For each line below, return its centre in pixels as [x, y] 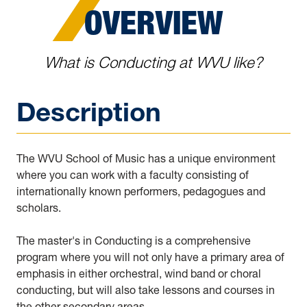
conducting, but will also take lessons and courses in [146, 290]
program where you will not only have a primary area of [150, 257]
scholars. [39, 207]
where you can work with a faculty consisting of [133, 174]
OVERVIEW [153, 22]
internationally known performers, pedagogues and [141, 191]
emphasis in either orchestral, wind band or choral [139, 273]
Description [89, 112]
